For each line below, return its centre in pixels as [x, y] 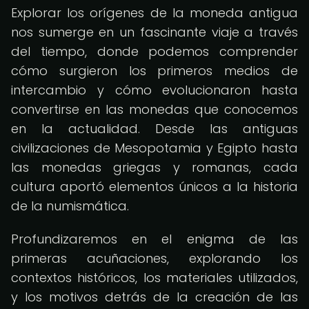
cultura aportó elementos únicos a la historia [154, 187]
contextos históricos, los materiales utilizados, [154, 278]
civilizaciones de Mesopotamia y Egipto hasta [154, 148]
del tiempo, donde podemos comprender [154, 51]
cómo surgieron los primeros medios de [154, 71]
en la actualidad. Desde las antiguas [154, 129]
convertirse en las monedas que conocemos [154, 109]
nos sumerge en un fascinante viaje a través [154, 32]
